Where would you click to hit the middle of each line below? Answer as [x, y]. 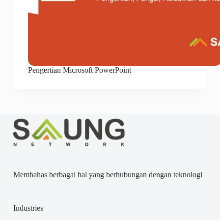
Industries [28, 208]
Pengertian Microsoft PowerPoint [79, 70]
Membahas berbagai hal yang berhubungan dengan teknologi [108, 175]
